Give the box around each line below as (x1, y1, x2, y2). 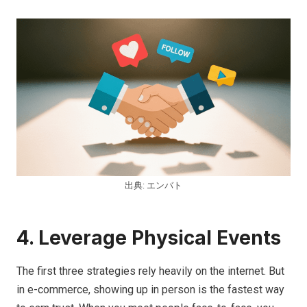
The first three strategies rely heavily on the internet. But (16, 265, 284, 278)
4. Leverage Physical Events (16, 226, 281, 250)
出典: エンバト (125, 180, 182, 191)
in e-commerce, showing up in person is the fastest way (16, 283, 284, 297)
